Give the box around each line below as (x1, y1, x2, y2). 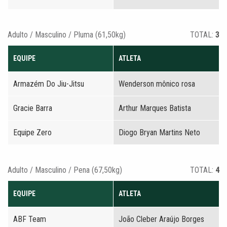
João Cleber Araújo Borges (119, 214, 204, 224)
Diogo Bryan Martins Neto (119, 128, 200, 137)
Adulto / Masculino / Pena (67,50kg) (8, 165, 122, 175)
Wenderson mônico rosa (119, 79, 195, 89)
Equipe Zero (13, 128, 52, 137)
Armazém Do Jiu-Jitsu (13, 79, 84, 89)
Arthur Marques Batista (119, 103, 191, 113)
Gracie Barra (13, 103, 52, 113)
